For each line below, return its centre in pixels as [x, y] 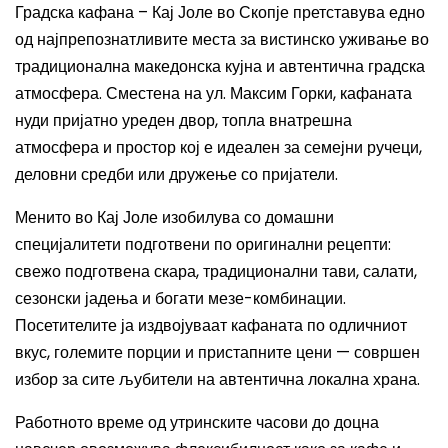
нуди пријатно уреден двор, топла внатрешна [183, 120]
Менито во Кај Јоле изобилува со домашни [174, 217]
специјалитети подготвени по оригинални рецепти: [203, 244]
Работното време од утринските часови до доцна [197, 422]
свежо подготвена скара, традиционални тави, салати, [216, 271]
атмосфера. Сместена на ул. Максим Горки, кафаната [213, 93]
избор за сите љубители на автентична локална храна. [217, 379]
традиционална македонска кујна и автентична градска [220, 66]
